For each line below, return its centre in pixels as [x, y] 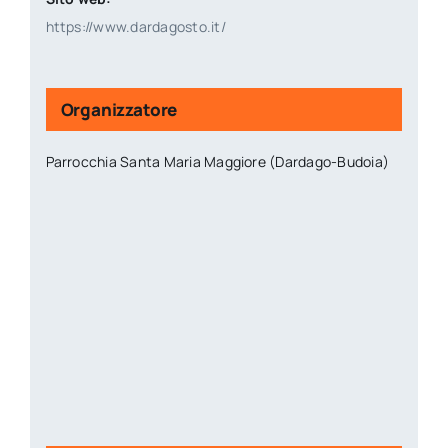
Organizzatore [119, 109]
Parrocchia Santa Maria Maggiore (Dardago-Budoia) [217, 161]
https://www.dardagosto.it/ [135, 26]
